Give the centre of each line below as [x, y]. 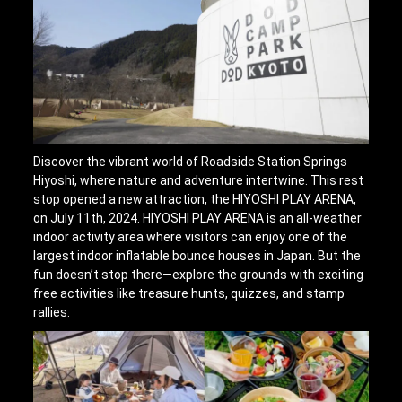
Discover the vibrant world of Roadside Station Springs [191, 161]
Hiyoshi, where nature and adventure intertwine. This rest [199, 180]
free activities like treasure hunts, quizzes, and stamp [189, 293]
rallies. [52, 312]
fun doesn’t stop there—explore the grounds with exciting [199, 274]
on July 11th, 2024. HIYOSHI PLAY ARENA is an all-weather [198, 218]
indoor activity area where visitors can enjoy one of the [191, 236]
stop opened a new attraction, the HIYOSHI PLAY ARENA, [195, 199]
